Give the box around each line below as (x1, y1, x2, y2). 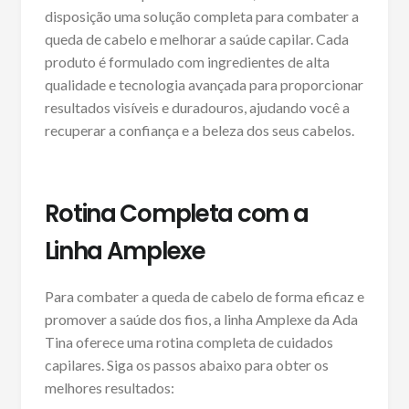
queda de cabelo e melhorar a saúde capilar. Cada (44, 29, 349, 47)
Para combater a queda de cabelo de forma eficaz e (44, 288, 364, 306)
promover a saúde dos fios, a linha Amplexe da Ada (44, 310, 358, 329)
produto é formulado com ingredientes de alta (44, 52, 330, 70)
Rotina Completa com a (44, 197, 309, 231)
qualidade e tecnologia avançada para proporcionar (44, 75, 363, 93)
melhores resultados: (44, 379, 174, 397)
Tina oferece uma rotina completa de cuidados (44, 333, 333, 351)
